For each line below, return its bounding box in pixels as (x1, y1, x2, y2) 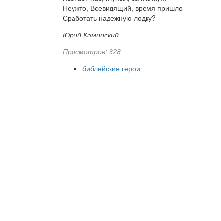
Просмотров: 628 (62, 46, 121, 56)
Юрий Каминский (62, 29, 119, 39)
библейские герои (82, 63, 140, 73)
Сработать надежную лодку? (62, 12, 156, 23)
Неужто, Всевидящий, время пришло (62, 2, 184, 13)
